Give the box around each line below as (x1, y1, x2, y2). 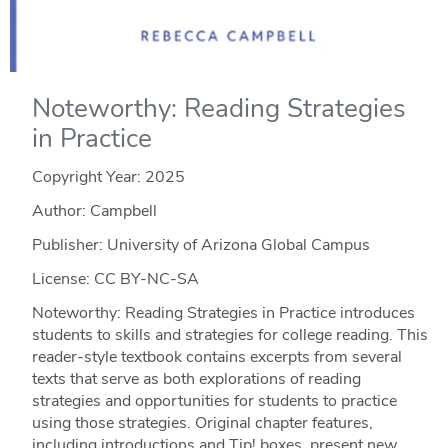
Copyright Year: (31, 166, 145, 189)
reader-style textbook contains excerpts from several (31, 346, 402, 369)
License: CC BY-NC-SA (31, 268, 199, 291)
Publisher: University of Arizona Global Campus (31, 234, 370, 257)
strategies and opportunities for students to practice (31, 390, 397, 413)
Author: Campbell (31, 200, 157, 223)
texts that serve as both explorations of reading (31, 368, 361, 391)
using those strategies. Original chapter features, (31, 412, 373, 435)
